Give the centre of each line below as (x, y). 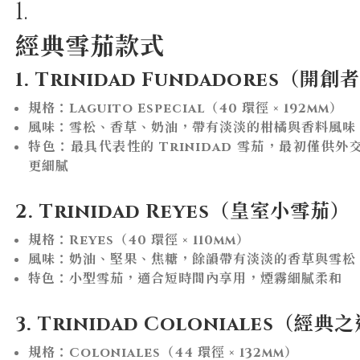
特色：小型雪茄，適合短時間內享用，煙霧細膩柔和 (185, 278)
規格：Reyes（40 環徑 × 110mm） (139, 240)
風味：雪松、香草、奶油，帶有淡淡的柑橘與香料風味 (192, 127)
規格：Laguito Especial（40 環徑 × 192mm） (186, 108)
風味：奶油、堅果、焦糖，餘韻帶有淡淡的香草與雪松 (192, 259)
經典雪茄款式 (90, 47)
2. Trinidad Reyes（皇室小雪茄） (183, 212)
